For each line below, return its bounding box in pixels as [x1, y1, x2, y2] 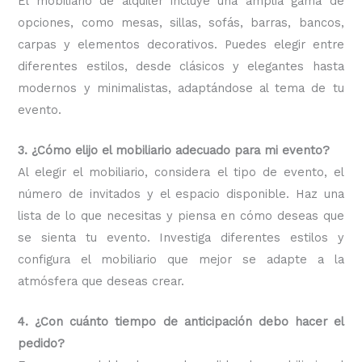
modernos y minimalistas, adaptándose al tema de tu [18, 80, 344, 95]
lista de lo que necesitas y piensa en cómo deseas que [18, 208, 344, 223]
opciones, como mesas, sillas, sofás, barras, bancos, [18, 15, 344, 30]
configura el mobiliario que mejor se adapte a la [18, 252, 344, 267]
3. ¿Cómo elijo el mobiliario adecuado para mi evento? [18, 143, 330, 158]
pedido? [18, 336, 65, 351]
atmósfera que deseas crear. [18, 274, 185, 288]
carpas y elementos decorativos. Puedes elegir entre [18, 36, 344, 52]
